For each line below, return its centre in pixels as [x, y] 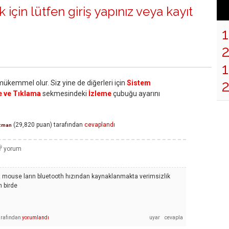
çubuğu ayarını [136, 94]
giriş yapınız [101, 12]
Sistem [139, 83]
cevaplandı [100, 124]
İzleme [100, 94]
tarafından [68, 124]
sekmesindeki [65, 94]
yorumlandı [36, 217]
